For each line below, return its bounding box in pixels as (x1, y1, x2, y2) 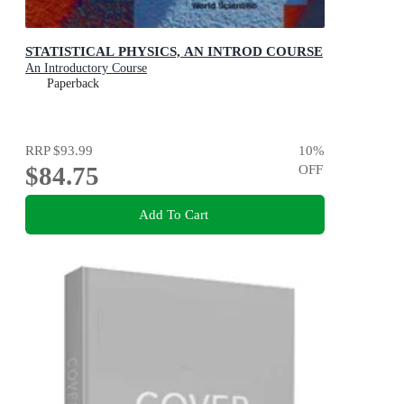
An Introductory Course (25, 61, 147, 76)
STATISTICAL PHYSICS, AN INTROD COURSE (25, 43, 323, 60)
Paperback (47, 77, 99, 91)
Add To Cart (138, 206, 208, 222)
